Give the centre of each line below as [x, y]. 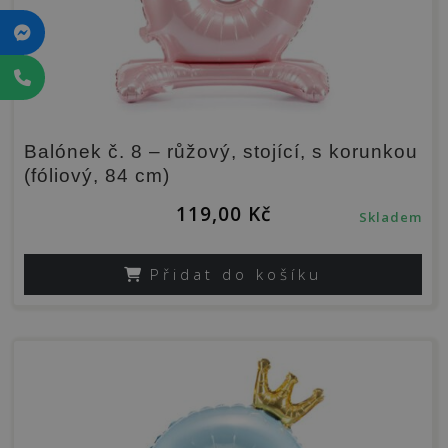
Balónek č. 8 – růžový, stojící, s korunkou [221, 151]
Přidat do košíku [236, 273]
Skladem [390, 216]
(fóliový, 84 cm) [97, 175]
